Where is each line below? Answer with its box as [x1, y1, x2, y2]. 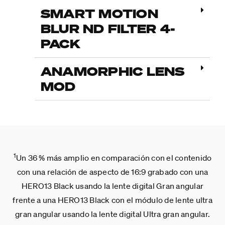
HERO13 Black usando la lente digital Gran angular [21, 180, 204, 191]
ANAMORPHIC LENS [40, 63, 185, 79]
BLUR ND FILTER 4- [40, 20, 176, 36]
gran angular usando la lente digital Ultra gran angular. [15, 208, 210, 219]
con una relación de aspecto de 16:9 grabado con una [17, 166, 208, 177]
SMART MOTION [40, 5, 158, 21]
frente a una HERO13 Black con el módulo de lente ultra [13, 194, 212, 205]
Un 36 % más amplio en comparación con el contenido [16, 152, 212, 163]
